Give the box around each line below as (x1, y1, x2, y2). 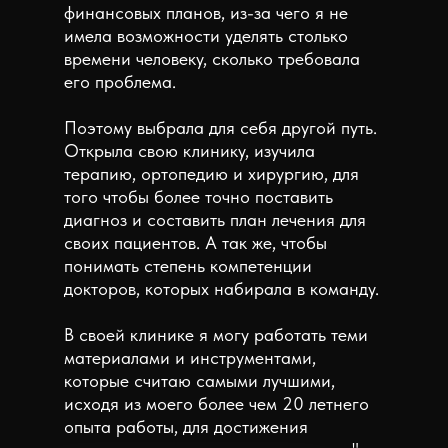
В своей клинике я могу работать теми (64, 324, 368, 345)
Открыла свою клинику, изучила (64, 140, 315, 161)
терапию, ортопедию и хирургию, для (64, 163, 359, 184)
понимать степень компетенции (64, 255, 312, 276)
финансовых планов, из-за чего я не (64, 2, 348, 23)
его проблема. (64, 71, 176, 92)
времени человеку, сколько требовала (64, 48, 360, 69)
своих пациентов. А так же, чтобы (64, 232, 327, 253)
